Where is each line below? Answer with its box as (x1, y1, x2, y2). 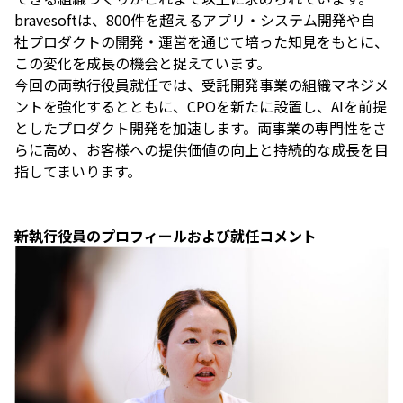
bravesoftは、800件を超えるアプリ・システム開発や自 (14, 9, 375, 31)
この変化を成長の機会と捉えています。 (14, 52, 271, 75)
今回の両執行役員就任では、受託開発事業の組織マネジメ (14, 74, 389, 96)
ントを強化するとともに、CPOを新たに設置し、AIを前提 (14, 95, 387, 118)
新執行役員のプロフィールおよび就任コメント (14, 225, 317, 247)
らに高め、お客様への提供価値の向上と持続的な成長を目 (14, 139, 389, 161)
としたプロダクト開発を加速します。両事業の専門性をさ (14, 117, 387, 139)
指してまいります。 (14, 160, 141, 183)
